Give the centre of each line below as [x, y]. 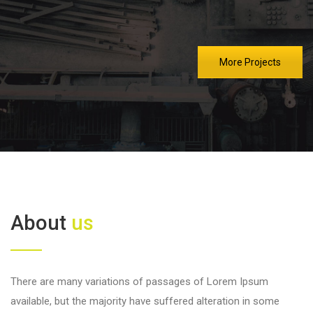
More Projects [250, 63]
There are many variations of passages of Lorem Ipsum [139, 282]
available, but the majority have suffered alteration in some [145, 301]
